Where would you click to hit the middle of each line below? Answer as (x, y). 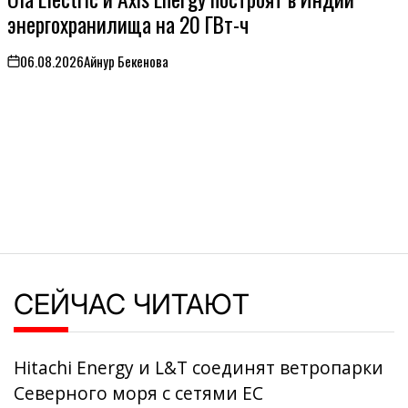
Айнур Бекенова (127, 61)
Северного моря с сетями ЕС (138, 393)
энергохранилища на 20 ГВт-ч (128, 24)
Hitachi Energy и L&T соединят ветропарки (199, 367)
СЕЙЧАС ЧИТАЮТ (132, 303)
